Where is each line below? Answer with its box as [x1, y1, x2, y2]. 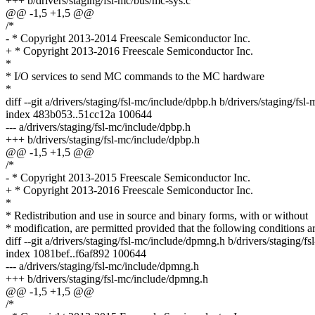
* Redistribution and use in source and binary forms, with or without [6, 210, 308, 222]
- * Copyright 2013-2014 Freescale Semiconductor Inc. [6, 32, 250, 45]
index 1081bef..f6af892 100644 [6, 247, 146, 260]
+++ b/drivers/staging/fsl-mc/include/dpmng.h [6, 273, 208, 285]
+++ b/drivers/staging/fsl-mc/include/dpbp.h [6, 134, 200, 146]
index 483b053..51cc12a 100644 [6, 108, 152, 121]
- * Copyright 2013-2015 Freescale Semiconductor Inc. [6, 172, 250, 184]
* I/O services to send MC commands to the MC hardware [6, 70, 264, 83]
